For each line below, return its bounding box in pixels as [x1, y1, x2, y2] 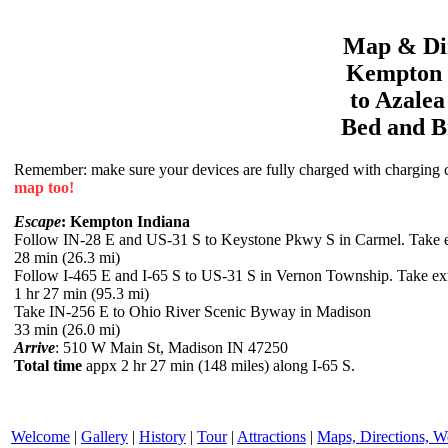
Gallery [81, 427, 128, 445]
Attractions [237, 427, 306, 445]
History [139, 427, 186, 445]
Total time [14, 356, 82, 374]
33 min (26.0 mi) [14, 320, 120, 338]
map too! [14, 178, 74, 196]
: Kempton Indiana [61, 212, 190, 230]
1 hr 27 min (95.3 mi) [14, 284, 149, 302]
